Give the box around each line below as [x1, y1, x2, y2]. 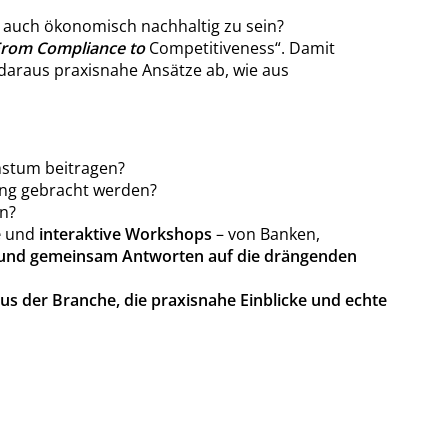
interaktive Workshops [34, 222, 212, 245]
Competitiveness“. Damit [144, 36, 335, 59]
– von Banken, [211, 222, 320, 245]
